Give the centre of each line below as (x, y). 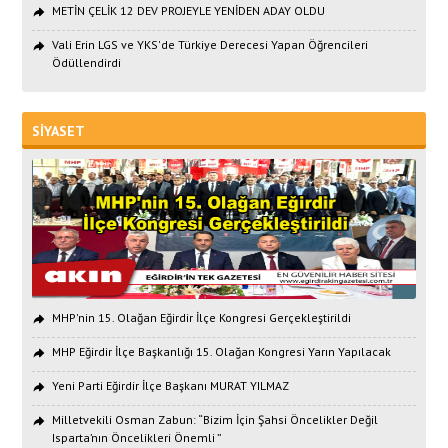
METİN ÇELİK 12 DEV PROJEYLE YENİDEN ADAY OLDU (189, 10)
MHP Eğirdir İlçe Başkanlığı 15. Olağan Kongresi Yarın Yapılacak (222, 351)
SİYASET (59, 130)
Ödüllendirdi (87, 62)
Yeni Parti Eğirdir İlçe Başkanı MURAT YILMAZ (171, 385)
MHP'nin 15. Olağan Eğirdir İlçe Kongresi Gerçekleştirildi (202, 317)
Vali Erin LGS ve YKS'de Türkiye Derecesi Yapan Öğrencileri (210, 44)
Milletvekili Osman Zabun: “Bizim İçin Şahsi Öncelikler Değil (215, 419)
